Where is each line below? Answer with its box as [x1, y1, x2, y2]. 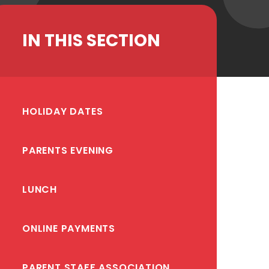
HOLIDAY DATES [22, 104, 103, 118]
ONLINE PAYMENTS [22, 221, 115, 235]
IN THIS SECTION [22, 28, 160, 52]
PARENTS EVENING [22, 143, 113, 157]
